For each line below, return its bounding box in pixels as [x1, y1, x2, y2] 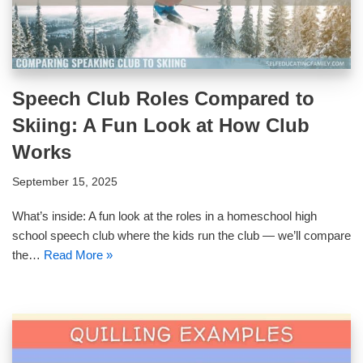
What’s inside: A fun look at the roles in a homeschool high [12, 208, 317, 223]
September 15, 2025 [12, 175, 117, 188]
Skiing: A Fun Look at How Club [12, 113, 310, 136]
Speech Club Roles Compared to [12, 87, 314, 109]
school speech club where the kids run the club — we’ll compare [12, 228, 351, 242]
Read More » [44, 247, 113, 262]
